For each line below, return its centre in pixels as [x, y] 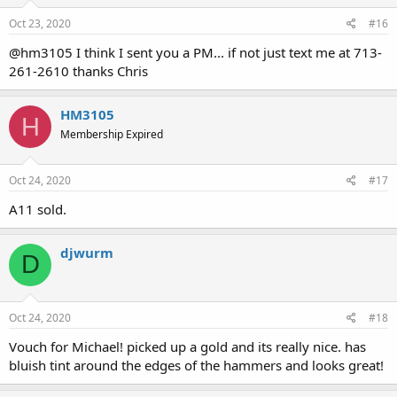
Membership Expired [112, 134]
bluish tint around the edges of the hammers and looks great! [198, 365]
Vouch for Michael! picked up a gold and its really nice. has [187, 346]
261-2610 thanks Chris [78, 71]
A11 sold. [39, 209]
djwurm [87, 252]
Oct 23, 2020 [40, 23]
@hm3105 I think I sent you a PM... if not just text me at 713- [195, 52]
